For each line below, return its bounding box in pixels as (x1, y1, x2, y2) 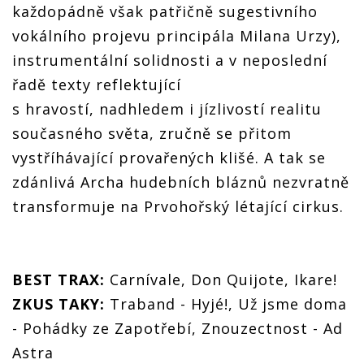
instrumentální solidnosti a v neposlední (12, 50, 327, 70)
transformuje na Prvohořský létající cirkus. (12, 197, 344, 216)
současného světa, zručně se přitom (12, 123, 292, 143)
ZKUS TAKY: (12, 294, 105, 314)
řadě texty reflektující (12, 75, 181, 94)
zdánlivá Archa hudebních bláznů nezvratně (12, 172, 349, 192)
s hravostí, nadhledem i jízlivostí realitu (12, 99, 322, 119)
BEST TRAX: (12, 270, 105, 289)
